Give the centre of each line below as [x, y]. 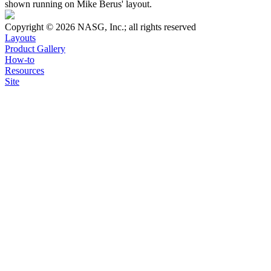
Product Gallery [35, 49]
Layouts [20, 38]
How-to [20, 60]
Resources [24, 71]
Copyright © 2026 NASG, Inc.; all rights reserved [100, 27]
